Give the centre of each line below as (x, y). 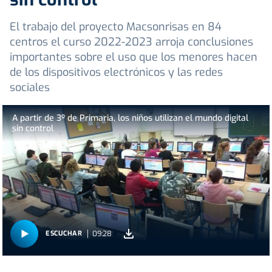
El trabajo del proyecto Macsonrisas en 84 (116, 27)
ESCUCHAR (64, 234)
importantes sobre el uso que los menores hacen (134, 57)
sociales (30, 88)
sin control (33, 129)
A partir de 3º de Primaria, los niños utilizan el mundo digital (130, 118)
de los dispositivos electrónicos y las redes (116, 73)
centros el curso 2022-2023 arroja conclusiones (131, 42)
